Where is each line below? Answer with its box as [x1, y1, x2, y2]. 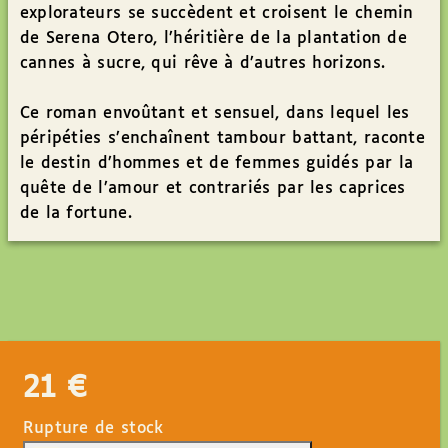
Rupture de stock [22, 420, 164, 437]
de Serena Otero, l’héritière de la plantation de [19, 30, 408, 47]
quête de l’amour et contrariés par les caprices [19, 180, 406, 197]
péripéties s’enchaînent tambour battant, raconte [19, 130, 426, 147]
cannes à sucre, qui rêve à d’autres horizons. [19, 55, 386, 72]
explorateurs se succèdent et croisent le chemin [19, 5, 414, 22]
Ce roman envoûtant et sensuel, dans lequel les [19, 105, 410, 122]
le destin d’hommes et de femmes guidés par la [19, 155, 414, 172]
